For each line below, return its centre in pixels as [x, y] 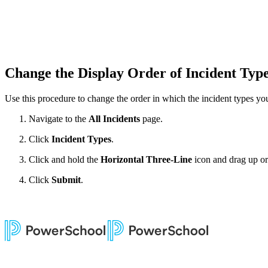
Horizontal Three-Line [146, 160]
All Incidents [115, 119]
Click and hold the [65, 160]
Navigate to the [59, 119]
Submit [66, 180]
